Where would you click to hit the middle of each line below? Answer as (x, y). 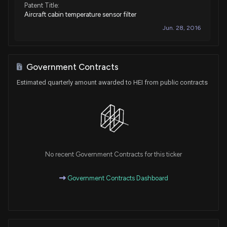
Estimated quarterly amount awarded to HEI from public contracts (112, 82)
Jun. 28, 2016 (182, 28)
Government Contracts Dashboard (117, 178)
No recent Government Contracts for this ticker (113, 155)
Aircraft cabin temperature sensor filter (80, 14)
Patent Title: (42, 5)
